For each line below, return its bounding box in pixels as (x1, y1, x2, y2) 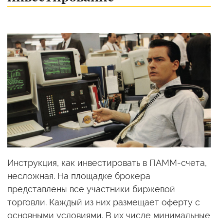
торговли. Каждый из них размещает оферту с (7, 197, 200, 208)
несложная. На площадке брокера (7, 171, 150, 182)
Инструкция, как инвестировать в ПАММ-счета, (7, 158, 207, 168)
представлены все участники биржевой (7, 184, 175, 195)
